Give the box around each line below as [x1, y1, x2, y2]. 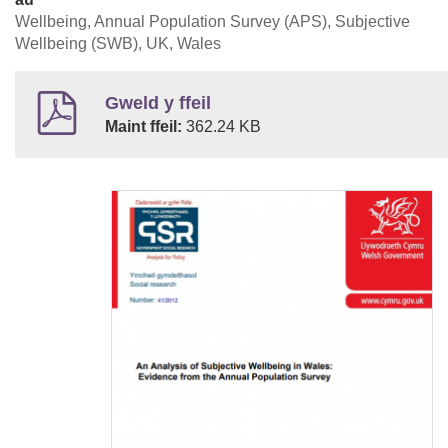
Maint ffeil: [105, 118, 186, 136]
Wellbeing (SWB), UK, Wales [15, 35, 221, 53]
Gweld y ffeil [105, 93, 211, 114]
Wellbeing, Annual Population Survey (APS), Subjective [15, 13, 410, 31]
